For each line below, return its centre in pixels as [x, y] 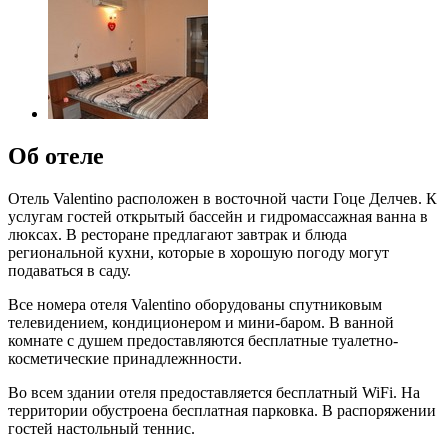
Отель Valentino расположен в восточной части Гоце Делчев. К [222, 198]
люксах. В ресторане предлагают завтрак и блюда [177, 234]
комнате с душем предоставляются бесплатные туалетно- [203, 340]
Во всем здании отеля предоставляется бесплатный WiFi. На [214, 392]
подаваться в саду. [69, 270]
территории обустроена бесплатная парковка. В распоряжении [222, 410]
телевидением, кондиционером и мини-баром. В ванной [201, 322]
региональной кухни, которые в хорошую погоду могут [198, 252]
